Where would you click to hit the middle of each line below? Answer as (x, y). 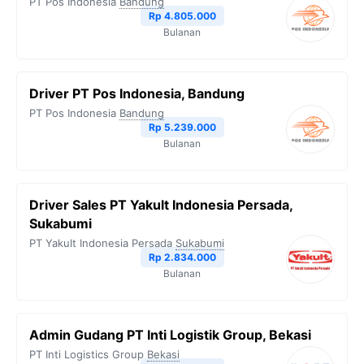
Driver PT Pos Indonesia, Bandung (137, 93)
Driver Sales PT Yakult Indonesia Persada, (161, 205)
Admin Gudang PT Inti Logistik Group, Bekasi (170, 335)
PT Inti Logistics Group (87, 354)
